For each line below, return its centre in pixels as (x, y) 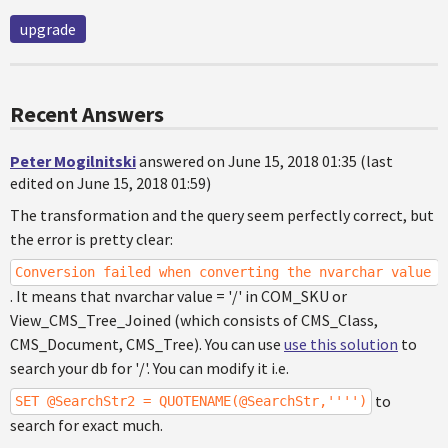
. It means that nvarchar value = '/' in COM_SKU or (178, 296)
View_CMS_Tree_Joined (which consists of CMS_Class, (194, 320)
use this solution (341, 344)
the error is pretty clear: (91, 239)
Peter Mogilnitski (73, 161)
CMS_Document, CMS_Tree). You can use (147, 344)
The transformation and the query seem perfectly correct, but (222, 215)
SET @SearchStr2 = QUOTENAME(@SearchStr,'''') (191, 401)
